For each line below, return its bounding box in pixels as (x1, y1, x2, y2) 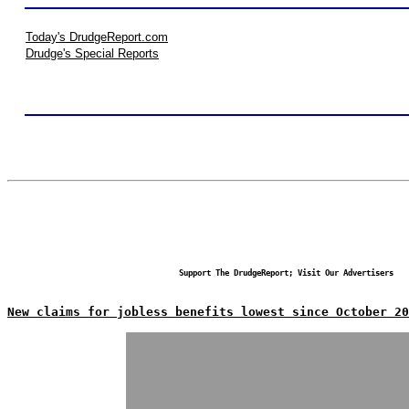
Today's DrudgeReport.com (26, 30, 168, 44)
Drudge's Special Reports (26, 47, 159, 60)
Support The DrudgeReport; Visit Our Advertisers (178, 268, 393, 278)
